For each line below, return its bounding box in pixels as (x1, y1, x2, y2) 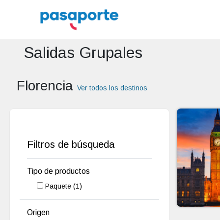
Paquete (45, 182, 74, 190)
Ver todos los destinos (77, 84, 147, 92)
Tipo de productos (27, 167, 90, 175)
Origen (27, 208, 50, 217)
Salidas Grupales (24, 44, 142, 61)
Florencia (16, 78, 77, 93)
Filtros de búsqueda (27, 139, 115, 150)
